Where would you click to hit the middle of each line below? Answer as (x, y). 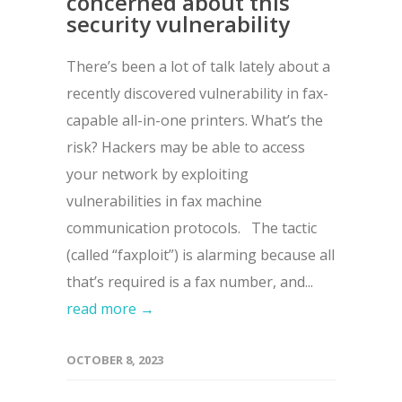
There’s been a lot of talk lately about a (198, 67)
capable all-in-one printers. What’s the (195, 121)
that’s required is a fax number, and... (190, 282)
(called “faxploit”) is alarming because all (201, 255)
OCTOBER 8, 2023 (115, 360)
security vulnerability (178, 24)
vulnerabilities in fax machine (164, 201)
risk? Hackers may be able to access (186, 148)
